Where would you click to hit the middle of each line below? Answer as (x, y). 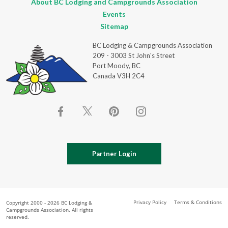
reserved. (18, 217)
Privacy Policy (150, 202)
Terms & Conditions (198, 202)
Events (114, 14)
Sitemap (114, 26)
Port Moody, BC (116, 66)
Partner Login (114, 154)
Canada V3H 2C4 (118, 76)
